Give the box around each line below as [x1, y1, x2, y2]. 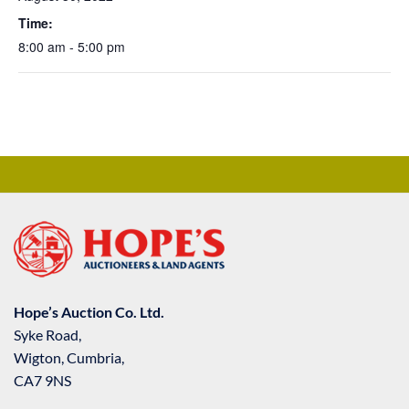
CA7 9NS [14, 372, 71, 390]
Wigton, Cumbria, [14, 349, 124, 367]
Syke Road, [14, 326, 81, 344]
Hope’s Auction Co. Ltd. [14, 303, 164, 321]
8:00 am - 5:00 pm [18, 37, 125, 57]
